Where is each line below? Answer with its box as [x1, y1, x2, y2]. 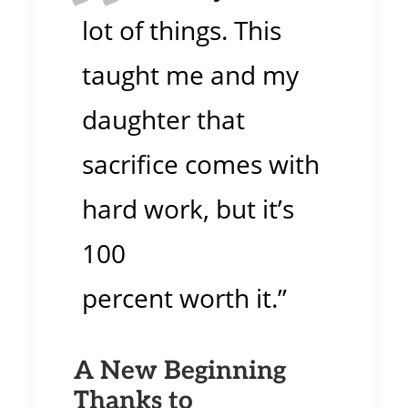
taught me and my [82, 58, 299, 93]
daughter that [82, 103, 245, 138]
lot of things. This [82, 14, 281, 48]
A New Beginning [74, 349, 286, 389]
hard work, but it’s [82, 192, 294, 227]
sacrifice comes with [82, 148, 320, 182]
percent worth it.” [82, 281, 287, 316]
